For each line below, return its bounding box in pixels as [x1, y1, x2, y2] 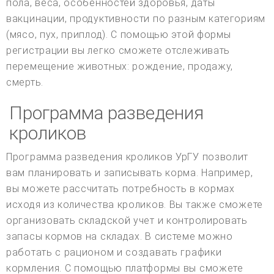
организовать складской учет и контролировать [6, 214, 248, 226]
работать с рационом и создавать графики [6, 246, 222, 258]
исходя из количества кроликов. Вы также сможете [6, 198, 263, 210]
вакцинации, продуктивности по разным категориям [6, 12, 265, 24]
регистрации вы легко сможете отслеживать [6, 44, 231, 56]
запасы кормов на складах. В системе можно [6, 230, 233, 242]
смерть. [6, 76, 43, 88]
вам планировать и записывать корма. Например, [6, 166, 253, 179]
